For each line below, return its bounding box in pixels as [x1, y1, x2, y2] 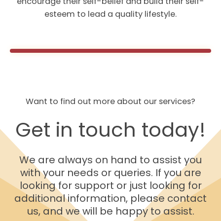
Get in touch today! [15, 115, 206, 144]
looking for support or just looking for [19, 178, 202, 192]
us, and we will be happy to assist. [27, 204, 194, 218]
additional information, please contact [14, 191, 207, 205]
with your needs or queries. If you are [20, 165, 201, 180]
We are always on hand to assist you [19, 152, 202, 167]
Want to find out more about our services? [26, 95, 195, 107]
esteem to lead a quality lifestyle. [44, 8, 177, 20]
